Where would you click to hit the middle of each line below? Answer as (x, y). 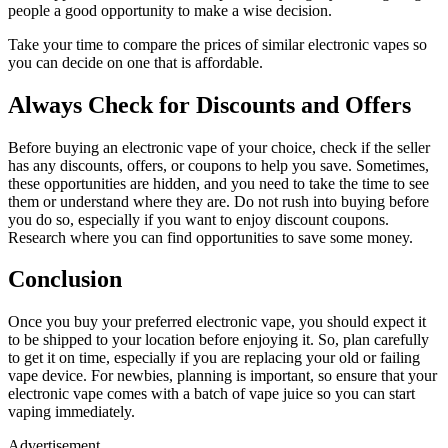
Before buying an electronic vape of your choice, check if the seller (219, 147)
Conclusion (65, 279)
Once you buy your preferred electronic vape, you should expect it (217, 322)
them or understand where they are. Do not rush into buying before (218, 201)
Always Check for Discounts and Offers (209, 104)
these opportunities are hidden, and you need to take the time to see (218, 183)
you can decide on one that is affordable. (135, 62)
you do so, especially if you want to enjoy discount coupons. (198, 219)
